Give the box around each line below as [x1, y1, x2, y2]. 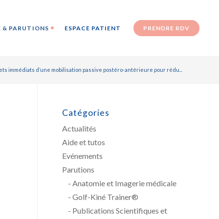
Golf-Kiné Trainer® [72, 192, 139, 201]
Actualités [62, 124, 96, 133]
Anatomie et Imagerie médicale [72, 178, 177, 188]
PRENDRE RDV [143, 24, 190, 32]
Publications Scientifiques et [72, 206, 168, 215]
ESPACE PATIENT [64, 24, 121, 32]
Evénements [62, 151, 103, 160]
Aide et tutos [62, 137, 105, 147]
